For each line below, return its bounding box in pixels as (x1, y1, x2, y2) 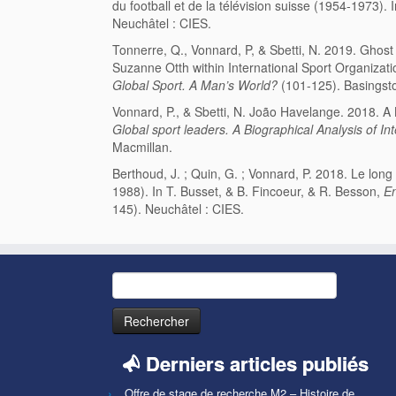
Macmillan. (112, 138, 172, 156)
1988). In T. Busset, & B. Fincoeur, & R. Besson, (112, 182, 384, 201)
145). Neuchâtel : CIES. (112, 200, 244, 218)
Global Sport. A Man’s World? (112, 76, 278, 95)
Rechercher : (111, 271, 184, 290)
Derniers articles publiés (146, 349, 369, 378)
